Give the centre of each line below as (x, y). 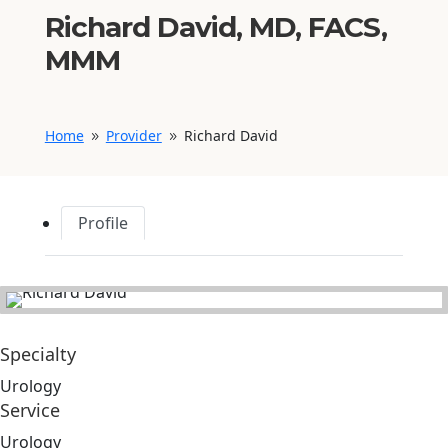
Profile (102, 223)
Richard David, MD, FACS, (215, 27)
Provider (133, 135)
